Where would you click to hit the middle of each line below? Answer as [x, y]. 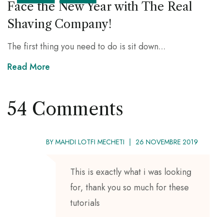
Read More [29, 67]
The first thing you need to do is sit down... [86, 46]
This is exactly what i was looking [131, 172]
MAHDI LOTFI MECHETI [90, 142]
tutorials [85, 203]
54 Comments [65, 109]
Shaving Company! [60, 24]
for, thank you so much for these [130, 187]
